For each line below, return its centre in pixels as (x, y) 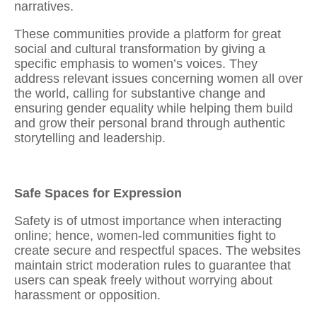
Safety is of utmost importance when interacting (148, 220)
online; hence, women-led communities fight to (145, 235)
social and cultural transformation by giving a (140, 48)
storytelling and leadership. (92, 138)
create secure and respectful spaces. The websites (157, 250)
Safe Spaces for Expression (98, 193)
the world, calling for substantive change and (140, 93)
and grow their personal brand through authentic (150, 123)
